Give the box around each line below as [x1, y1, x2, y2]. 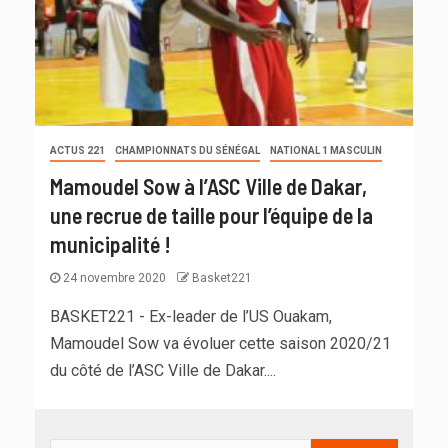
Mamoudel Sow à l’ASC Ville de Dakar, [50, 173, 367, 200]
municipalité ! [50, 231, 171, 258]
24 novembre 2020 [60, 271, 169, 286]
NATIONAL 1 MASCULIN [270, 145, 382, 157]
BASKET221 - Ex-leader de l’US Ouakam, [50, 307, 332, 327]
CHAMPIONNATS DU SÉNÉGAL [115, 145, 260, 157]
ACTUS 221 [50, 145, 105, 157]
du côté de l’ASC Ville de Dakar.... [50, 361, 276, 381]
